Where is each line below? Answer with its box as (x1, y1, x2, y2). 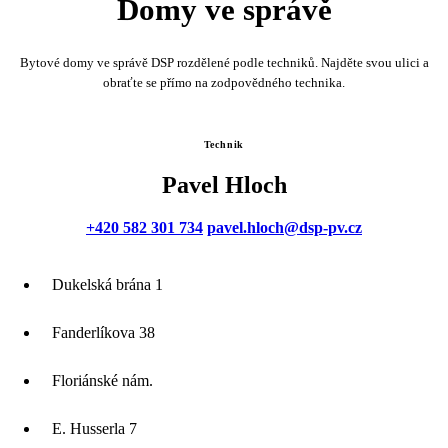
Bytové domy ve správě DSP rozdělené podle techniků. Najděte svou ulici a (19, 54, 429, 70)
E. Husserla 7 (52, 419, 137, 437)
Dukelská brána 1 (52, 275, 163, 293)
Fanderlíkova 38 (52, 323, 155, 341)
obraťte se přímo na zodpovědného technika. (103, 74, 345, 90)
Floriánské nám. (52, 371, 153, 389)
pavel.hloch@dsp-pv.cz (207, 218, 362, 236)
